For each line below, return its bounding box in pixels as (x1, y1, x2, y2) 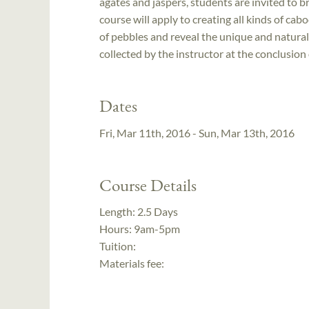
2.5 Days (137, 205, 178, 219)
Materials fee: (99, 257, 164, 270)
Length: (99, 205, 137, 219)
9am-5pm (134, 222, 180, 236)
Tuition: (99, 239, 136, 253)
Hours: (99, 222, 134, 236)
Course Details (99, 173, 197, 196)
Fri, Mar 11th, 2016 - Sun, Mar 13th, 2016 (99, 126, 295, 139)
